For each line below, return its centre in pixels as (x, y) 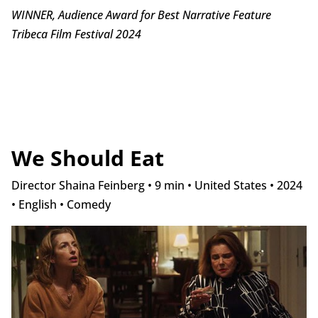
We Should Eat (87, 158)
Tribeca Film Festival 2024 (76, 34)
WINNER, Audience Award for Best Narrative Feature (141, 15)
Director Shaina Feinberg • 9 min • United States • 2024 (157, 185)
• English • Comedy (61, 204)
